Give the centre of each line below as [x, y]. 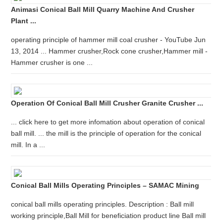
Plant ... [24, 21]
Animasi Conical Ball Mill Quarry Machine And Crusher [103, 9]
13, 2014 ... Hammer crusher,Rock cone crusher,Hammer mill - [110, 51]
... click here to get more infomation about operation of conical [108, 122]
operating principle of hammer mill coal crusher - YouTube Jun [109, 40]
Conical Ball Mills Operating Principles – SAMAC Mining [105, 185]
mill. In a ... [28, 145]
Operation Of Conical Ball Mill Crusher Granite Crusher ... [107, 103]
